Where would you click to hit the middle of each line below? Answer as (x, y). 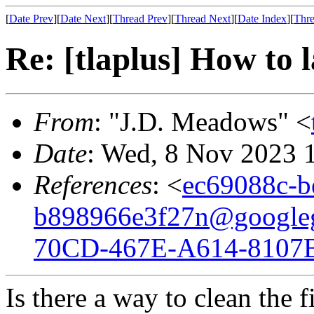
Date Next (83, 19)
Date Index (262, 19)
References (93, 184)
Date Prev (31, 19)
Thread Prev (140, 19)
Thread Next (203, 19)
